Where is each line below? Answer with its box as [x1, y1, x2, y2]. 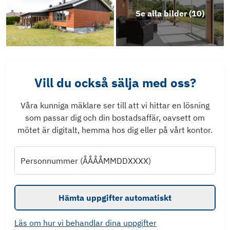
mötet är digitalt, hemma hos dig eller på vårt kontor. [17, 125, 213, 136]
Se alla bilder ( [136, 8, 191, 19]
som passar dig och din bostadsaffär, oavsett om [25, 112, 205, 123]
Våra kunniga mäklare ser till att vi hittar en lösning [21, 100, 209, 111]
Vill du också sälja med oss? [34, 74, 196, 91]
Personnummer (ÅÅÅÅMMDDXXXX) [21, 155, 151, 166]
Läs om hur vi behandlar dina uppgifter [14, 217, 157, 228]
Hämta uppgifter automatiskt [59, 192, 171, 203]
